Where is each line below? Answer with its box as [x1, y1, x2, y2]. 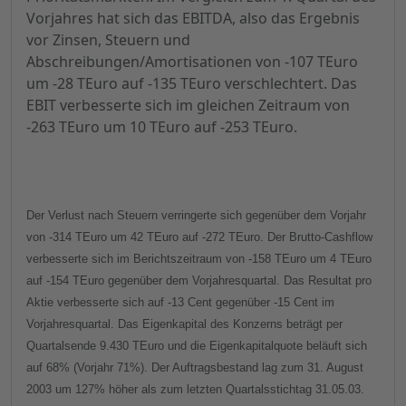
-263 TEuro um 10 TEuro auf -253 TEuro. [26, 117, 297, 138]
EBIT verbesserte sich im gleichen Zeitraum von [26, 95, 350, 116]
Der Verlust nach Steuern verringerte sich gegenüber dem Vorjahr [26, 208, 366, 223]
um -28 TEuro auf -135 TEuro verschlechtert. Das [26, 73, 357, 94]
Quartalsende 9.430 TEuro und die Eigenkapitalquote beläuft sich [26, 339, 367, 353]
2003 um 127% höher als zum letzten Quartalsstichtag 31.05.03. [26, 382, 364, 397]
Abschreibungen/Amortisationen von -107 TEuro [26, 52, 358, 72]
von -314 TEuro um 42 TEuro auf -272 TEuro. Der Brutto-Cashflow [26, 230, 372, 245]
